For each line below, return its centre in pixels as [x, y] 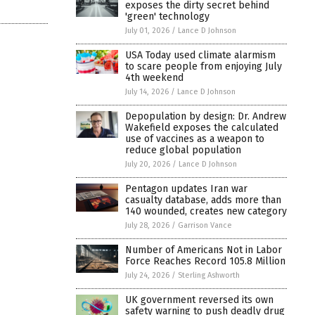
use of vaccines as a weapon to [195, 139]
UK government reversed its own [199, 300]
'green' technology [167, 16]
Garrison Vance [205, 225]
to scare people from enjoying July [204, 66]
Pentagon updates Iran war [186, 188]
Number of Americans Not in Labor [204, 250]
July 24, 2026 [147, 275]
